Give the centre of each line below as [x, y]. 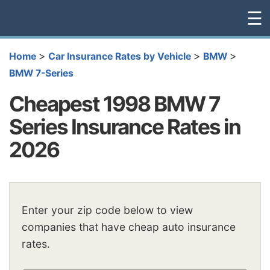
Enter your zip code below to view [107, 210]
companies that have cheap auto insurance [129, 227]
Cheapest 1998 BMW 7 [115, 103]
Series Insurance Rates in [125, 126]
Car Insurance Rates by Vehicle [120, 56]
